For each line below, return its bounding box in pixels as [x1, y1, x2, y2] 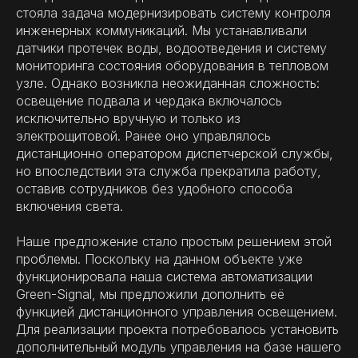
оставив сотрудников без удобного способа [16, 181, 292, 197]
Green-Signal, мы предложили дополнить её [16, 286, 284, 303]
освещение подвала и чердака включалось [16, 93, 282, 109]
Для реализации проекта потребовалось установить [16, 321, 339, 338]
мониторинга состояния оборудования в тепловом [16, 58, 328, 74]
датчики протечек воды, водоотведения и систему [16, 40, 327, 57]
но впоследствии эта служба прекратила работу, [16, 163, 321, 180]
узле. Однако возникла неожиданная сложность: [16, 75, 320, 92]
